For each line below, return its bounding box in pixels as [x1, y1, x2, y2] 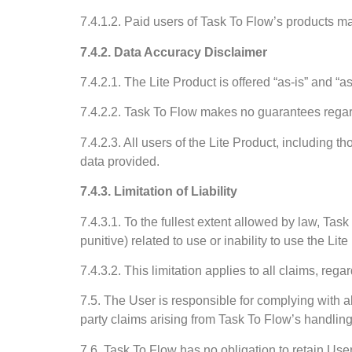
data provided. [80, 154, 159, 168]
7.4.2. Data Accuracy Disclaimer [80, 45, 267, 59]
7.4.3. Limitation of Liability [80, 185, 237, 199]
